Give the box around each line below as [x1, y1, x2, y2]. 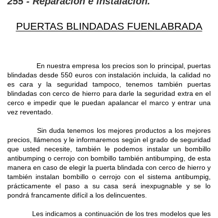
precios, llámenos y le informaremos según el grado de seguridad [7, 136, 211, 144]
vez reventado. [7, 108, 53, 116]
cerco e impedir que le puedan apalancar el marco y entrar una [7, 99, 211, 107]
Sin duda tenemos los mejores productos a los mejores [7, 127, 211, 135]
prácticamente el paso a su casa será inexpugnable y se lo [7, 182, 211, 190]
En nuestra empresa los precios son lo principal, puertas [7, 62, 211, 70]
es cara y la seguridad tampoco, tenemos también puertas [7, 80, 211, 89]
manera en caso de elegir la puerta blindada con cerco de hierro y [7, 163, 211, 172]
